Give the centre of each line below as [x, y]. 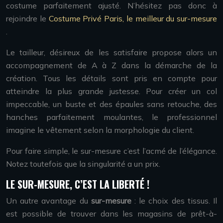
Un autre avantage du [49, 201]
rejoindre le [27, 18]
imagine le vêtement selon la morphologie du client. [100, 130]
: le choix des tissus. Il [176, 201]
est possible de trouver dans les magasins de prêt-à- [111, 214]
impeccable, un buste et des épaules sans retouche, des [111, 104]
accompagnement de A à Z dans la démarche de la [111, 65]
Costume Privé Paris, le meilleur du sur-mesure [133, 18]
